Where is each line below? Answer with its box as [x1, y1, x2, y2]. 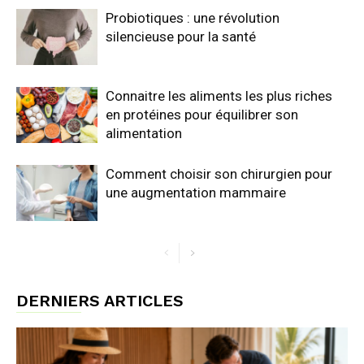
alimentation [106, 125, 182, 142]
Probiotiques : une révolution [106, 10, 279, 27]
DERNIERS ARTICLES [16, 291, 184, 311]
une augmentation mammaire [106, 184, 286, 201]
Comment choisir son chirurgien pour [106, 166, 332, 183]
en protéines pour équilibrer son [106, 106, 298, 123]
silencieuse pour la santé [106, 28, 256, 45]
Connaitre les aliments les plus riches [106, 88, 332, 105]
